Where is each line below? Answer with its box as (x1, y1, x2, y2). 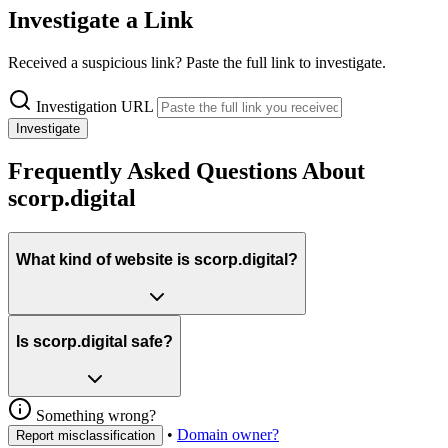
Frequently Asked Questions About (8, 158, 365, 185)
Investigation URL (36, 97, 153, 115)
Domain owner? (177, 425, 279, 443)
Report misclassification (16, 427, 155, 443)
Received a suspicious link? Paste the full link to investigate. (8, 53, 386, 71)
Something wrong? (32, 406, 156, 424)
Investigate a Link (8, 6, 193, 33)
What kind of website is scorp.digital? (16, 250, 298, 268)
